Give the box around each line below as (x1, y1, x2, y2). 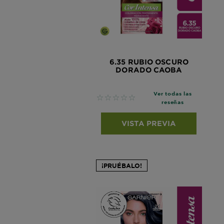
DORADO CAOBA (115, 65, 182, 74)
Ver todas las (153, 89, 192, 96)
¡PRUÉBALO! (101, 161, 142, 169)
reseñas (161, 98, 184, 105)
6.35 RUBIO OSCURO (109, 57, 188, 66)
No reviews (96, 93, 139, 103)
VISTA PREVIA (121, 118, 176, 127)
